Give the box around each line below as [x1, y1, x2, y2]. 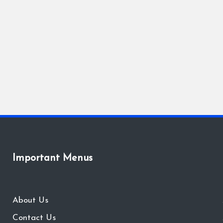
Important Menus [12, 153, 93, 163]
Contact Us [12, 214, 56, 222]
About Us [12, 196, 48, 205]
